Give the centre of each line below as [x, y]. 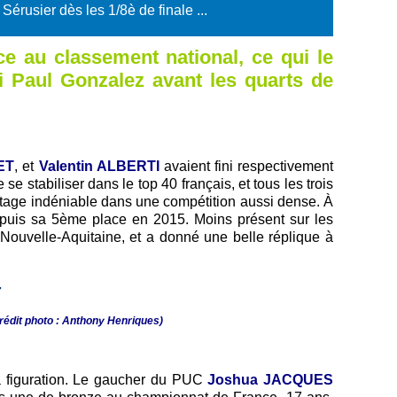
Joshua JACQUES [271, 379]
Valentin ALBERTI [99, 166]
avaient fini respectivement [246, 166]
